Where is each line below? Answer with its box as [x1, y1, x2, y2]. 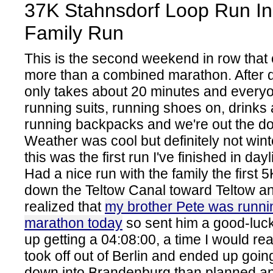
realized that [24, 199, 105, 214]
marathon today [24, 215, 122, 231]
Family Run [24, 22, 124, 44]
